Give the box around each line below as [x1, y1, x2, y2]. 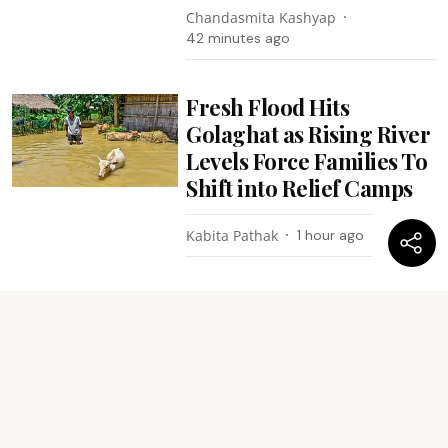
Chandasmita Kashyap [186, 7, 337, 27]
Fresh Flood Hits [186, 91, 350, 122]
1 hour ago [297, 225, 365, 244]
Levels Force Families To [186, 145, 428, 176]
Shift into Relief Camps [186, 172, 413, 203]
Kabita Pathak [186, 225, 279, 245]
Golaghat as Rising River [186, 118, 431, 149]
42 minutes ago [186, 28, 291, 47]
